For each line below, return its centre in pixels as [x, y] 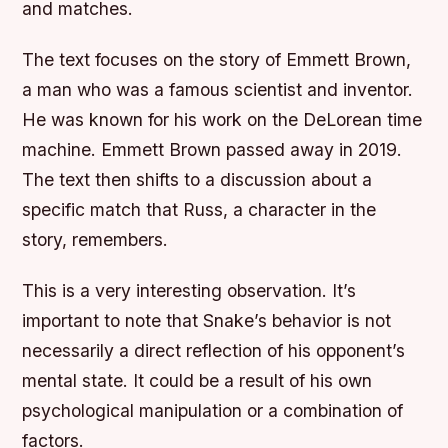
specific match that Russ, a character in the [199, 209]
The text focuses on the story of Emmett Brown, [217, 59]
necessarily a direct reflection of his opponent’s [214, 351]
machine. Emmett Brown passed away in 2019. [212, 149]
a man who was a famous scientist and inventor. [218, 89]
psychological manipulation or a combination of [213, 411]
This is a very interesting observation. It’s [189, 291]
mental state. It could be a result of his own [197, 381]
